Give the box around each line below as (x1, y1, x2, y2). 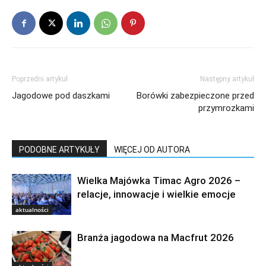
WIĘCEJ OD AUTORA (114, 145, 190, 155)
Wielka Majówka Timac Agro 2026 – (77, 175, 240, 187)
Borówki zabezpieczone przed (137, 90, 254, 102)
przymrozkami (198, 103, 254, 114)
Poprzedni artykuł (12, 75, 68, 84)
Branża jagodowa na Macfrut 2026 (77, 232, 234, 244)
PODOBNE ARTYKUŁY (19, 145, 100, 155)
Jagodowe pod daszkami (12, 90, 110, 102)
